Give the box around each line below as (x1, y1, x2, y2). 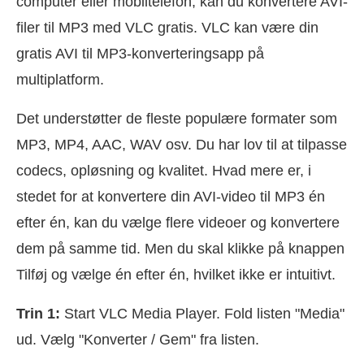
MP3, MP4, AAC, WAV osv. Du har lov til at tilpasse (16, 136, 347, 153)
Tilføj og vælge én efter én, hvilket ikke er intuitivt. (16, 266, 336, 283)
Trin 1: (16, 305, 60, 322)
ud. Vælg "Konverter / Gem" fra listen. (16, 331, 259, 348)
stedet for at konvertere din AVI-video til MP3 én (16, 188, 325, 205)
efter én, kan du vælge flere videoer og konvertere (16, 214, 340, 231)
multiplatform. (16, 71, 104, 88)
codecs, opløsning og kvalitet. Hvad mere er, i (16, 162, 311, 179)
